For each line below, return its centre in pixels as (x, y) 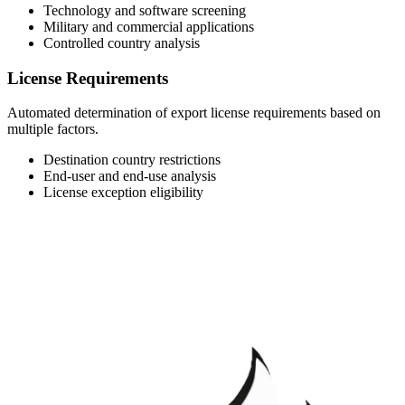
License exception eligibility (123, 193)
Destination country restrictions (132, 160)
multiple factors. (53, 129)
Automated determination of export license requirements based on (194, 113)
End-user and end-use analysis (130, 176)
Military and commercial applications (149, 26)
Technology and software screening (145, 10)
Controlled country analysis (122, 42)
